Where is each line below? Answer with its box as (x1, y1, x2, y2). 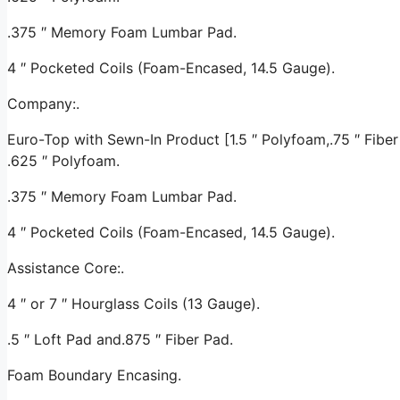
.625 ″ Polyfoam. (7, 151, 120, 170)
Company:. (7, 94, 79, 112)
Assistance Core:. (7, 258, 124, 277)
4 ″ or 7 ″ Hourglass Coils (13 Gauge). (7, 294, 260, 312)
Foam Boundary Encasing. (7, 365, 181, 384)
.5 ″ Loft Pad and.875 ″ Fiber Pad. (7, 329, 233, 348)
